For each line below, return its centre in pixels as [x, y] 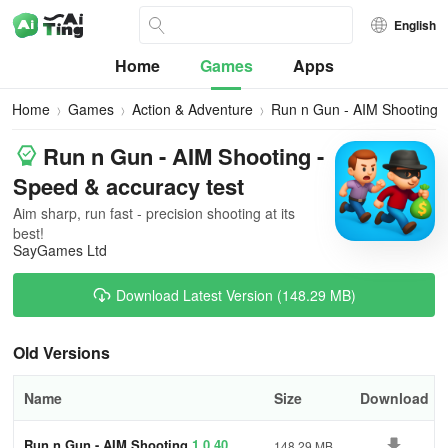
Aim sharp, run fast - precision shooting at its [154, 213]
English [415, 25]
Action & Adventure [192, 109]
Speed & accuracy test [128, 186]
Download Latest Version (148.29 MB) [236, 295]
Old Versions [61, 352]
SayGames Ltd [60, 250]
